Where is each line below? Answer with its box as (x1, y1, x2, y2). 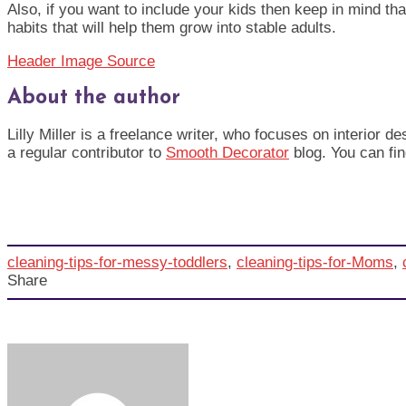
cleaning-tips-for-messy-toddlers (7, 254, 227, 272)
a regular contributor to (7, 143, 166, 161)
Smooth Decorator (166, 143, 289, 161)
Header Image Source (7, 52, 155, 70)
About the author (7, 87, 180, 109)
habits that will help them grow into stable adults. (7, 18, 336, 36)
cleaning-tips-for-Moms (237, 254, 393, 272)
